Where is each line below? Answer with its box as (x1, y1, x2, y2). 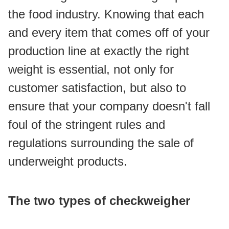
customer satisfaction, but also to (8, 81, 186, 95)
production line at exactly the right (8, 44, 189, 58)
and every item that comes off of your (8, 26, 210, 39)
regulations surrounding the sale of (8, 136, 194, 150)
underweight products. (8, 154, 127, 168)
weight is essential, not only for (8, 62, 174, 76)
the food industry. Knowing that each (8, 7, 204, 21)
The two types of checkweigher (8, 194, 190, 208)
